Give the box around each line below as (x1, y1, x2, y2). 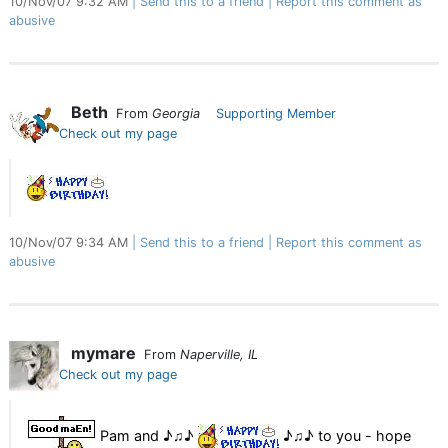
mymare (71, 343, 136, 363)
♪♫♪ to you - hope (279, 426, 411, 444)
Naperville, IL (180, 347, 258, 362)
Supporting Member (216, 106, 336, 121)
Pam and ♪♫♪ (96, 426, 198, 444)
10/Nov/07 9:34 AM (9, 235, 132, 250)
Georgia (152, 106, 200, 121)
